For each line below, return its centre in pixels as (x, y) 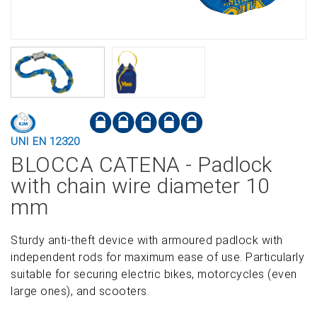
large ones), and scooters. (80, 291)
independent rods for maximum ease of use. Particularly (157, 257)
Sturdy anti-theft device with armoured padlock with (147, 240)
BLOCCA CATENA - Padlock (142, 165)
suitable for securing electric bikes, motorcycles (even (154, 274)
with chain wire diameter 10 (140, 186)
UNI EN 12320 (45, 142)
